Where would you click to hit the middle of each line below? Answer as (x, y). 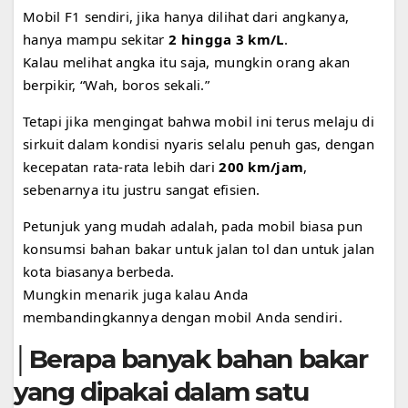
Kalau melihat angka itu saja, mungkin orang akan (187, 61)
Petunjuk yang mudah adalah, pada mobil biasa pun (193, 225)
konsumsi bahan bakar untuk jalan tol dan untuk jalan (199, 248)
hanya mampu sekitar (96, 39)
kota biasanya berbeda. (99, 271)
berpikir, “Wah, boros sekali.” (116, 84)
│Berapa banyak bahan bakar (191, 358)
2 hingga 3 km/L (226, 39)
